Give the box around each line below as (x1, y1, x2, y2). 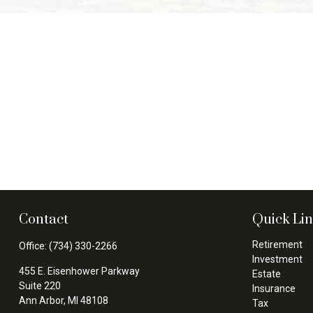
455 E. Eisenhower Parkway (18, 265, 140, 277)
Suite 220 (18, 279, 61, 291)
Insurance (252, 282, 296, 294)
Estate (252, 268, 282, 279)
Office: (18, 240, 49, 252)
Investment (252, 253, 303, 265)
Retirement (252, 238, 303, 250)
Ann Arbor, (18, 294, 66, 306)
